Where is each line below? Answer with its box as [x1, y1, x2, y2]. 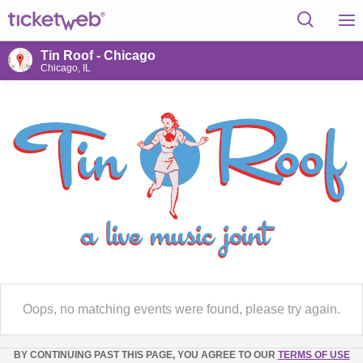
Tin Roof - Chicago [41, 49, 156, 62]
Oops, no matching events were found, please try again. [23, 302, 340, 316]
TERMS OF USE [277, 349, 350, 361]
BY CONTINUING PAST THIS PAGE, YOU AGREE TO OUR [13, 349, 278, 361]
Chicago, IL [41, 62, 91, 74]
